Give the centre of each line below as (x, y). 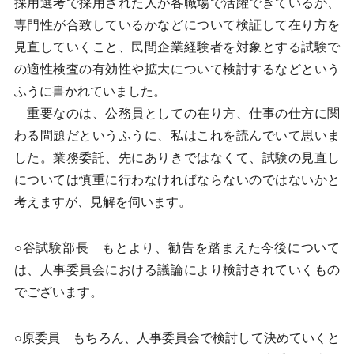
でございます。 (58, 292)
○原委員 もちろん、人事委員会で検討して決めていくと (177, 338)
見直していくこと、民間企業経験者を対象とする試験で (177, 47)
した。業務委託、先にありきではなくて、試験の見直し (177, 158)
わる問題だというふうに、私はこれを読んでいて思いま (177, 136)
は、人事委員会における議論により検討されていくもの (177, 270)
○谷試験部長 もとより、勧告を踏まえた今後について (177, 248)
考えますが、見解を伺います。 (102, 202)
